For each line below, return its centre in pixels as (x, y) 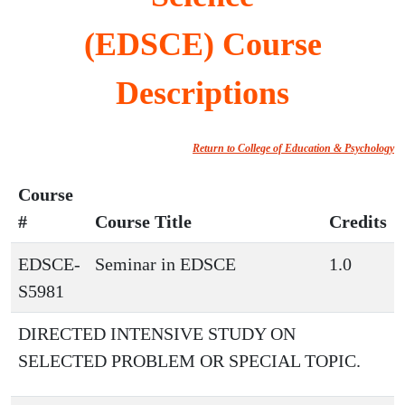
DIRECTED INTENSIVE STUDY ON (157, 334)
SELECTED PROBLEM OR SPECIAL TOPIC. (189, 361)
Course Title (143, 221)
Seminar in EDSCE (165, 264)
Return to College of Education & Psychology (293, 148)
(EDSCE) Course (202, 44)
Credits (358, 221)
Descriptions (202, 93)
